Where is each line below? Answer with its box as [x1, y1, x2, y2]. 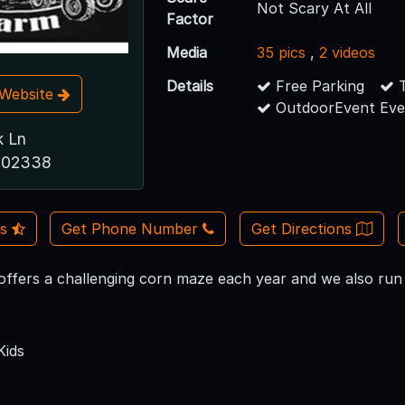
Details [166, 76, 214, 95]
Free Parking [271, 76, 365, 95]
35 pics [257, 42, 306, 61]
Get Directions [251, 220, 356, 239]
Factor [166, 9, 214, 28]
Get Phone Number [61, 220, 199, 239]
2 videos [319, 42, 376, 61]
